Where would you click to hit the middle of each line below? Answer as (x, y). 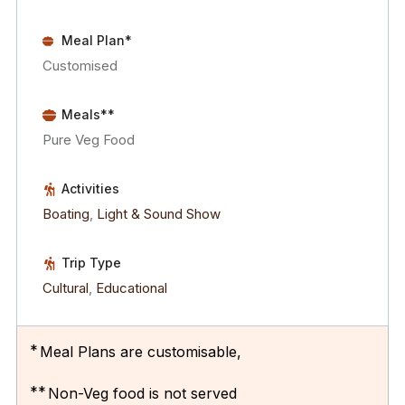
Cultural (66, 287)
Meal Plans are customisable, (141, 351)
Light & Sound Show (159, 213)
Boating (66, 213)
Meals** (88, 114)
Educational (132, 287)
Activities (90, 188)
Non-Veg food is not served (142, 393)
